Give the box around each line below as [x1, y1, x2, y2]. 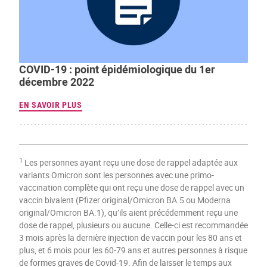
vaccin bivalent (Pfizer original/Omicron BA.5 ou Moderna [19, 194, 231, 206]
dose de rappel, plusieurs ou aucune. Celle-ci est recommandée [19, 219, 248, 231]
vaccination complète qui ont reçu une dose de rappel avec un [19, 182, 244, 194]
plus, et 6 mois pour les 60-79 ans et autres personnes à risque [19, 244, 247, 256]
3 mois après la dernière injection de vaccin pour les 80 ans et [19, 232, 242, 244]
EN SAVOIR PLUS [19, 100, 82, 110]
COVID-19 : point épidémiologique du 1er [19, 61, 215, 76]
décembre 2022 [19, 74, 94, 89]
